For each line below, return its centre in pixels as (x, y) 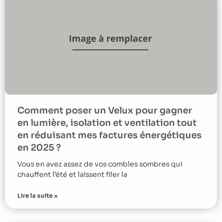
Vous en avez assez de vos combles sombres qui (100, 164)
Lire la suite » (37, 195)
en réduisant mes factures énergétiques (110, 135)
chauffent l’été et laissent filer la (72, 174)
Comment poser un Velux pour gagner (105, 110)
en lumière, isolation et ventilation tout (107, 123)
